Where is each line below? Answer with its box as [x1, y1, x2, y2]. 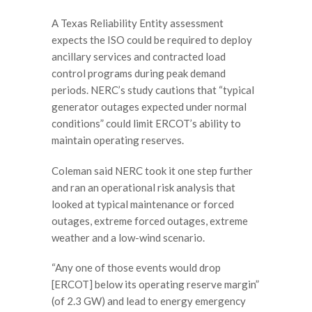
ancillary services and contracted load [52, 50, 226, 63]
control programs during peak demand [52, 67, 226, 79]
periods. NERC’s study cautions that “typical [52, 84, 254, 96]
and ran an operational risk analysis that [52, 180, 235, 194]
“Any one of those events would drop [52, 261, 221, 274]
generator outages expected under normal [52, 100, 247, 113]
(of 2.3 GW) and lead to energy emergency [52, 295, 246, 307]
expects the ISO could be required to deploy [52, 33, 252, 46]
